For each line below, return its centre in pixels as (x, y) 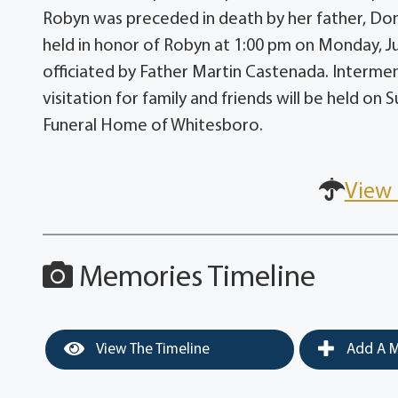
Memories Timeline (195, 279)
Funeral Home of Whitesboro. (153, 127)
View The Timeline (152, 350)
